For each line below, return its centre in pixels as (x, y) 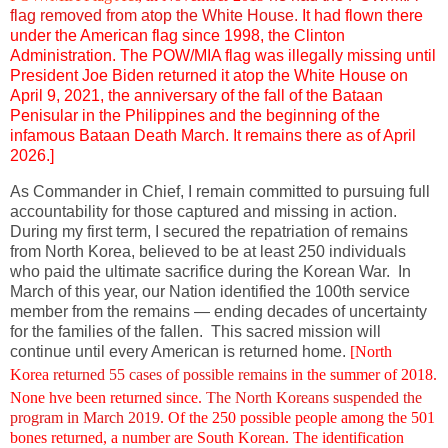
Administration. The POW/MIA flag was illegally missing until (223, 56)
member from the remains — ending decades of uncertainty (218, 311)
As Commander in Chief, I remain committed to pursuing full (220, 191)
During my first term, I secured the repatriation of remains (209, 231)
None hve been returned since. (108, 397)
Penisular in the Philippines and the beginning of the (195, 116)
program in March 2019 (85, 417)
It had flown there (360, 16)
